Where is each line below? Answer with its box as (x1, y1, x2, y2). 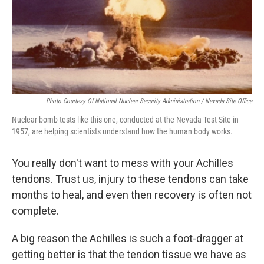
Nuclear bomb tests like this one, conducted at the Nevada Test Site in (12, 115, 239, 124)
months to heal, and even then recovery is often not (12, 189, 252, 201)
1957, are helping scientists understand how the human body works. (12, 127, 233, 136)
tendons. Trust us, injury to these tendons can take (12, 173, 249, 185)
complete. (12, 204, 59, 217)
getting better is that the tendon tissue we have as (12, 248, 246, 260)
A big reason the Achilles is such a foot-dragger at (12, 232, 243, 245)
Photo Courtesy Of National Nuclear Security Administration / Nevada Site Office (46, 97, 252, 105)
